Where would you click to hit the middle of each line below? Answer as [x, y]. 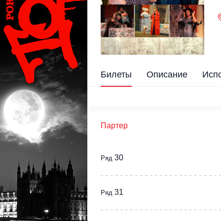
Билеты [116, 74]
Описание [167, 74]
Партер [114, 125]
